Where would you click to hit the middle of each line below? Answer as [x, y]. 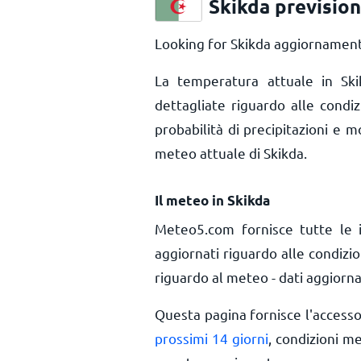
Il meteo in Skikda [212, 200]
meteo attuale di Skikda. [231, 153]
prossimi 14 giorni [212, 338]
